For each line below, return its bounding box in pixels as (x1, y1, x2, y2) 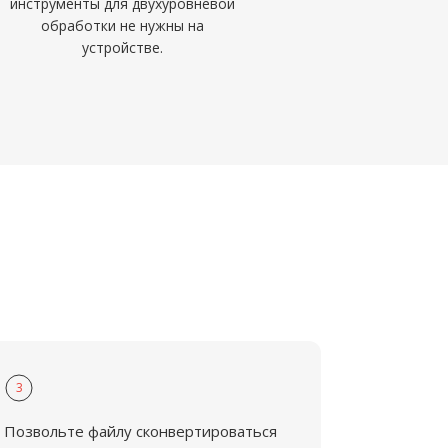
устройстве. (82, 38, 164, 57)
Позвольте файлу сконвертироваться (4, 421, 278, 441)
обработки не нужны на (41, 16, 205, 35)
